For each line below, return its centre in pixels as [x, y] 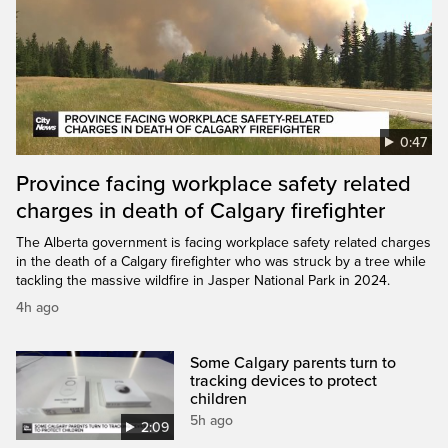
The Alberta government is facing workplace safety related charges [223, 242]
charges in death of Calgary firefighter [200, 210]
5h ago [212, 420]
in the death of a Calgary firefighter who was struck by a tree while [221, 261]
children [219, 398]
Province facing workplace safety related [213, 183]
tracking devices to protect [284, 380]
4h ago [37, 307]
